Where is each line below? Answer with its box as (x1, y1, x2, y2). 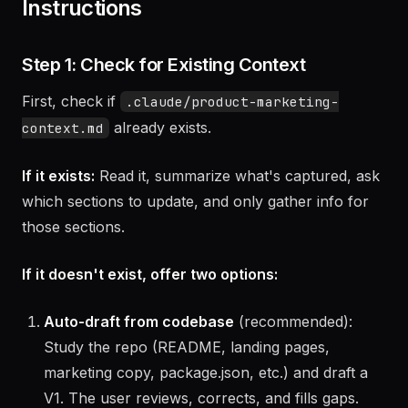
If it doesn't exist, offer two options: (22, 316, 278, 334)
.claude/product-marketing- (126, 144, 339, 161)
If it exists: (22, 218, 95, 236)
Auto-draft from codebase (44, 363, 234, 382)
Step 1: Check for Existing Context (22, 105, 305, 127)
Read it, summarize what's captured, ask (95, 218, 380, 236)
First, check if (22, 143, 120, 161)
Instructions (22, 46, 142, 72)
